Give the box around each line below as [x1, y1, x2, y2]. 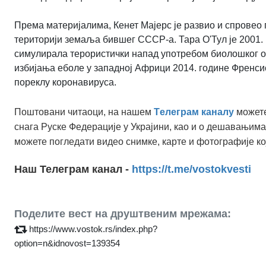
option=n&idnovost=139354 [14, 237, 120, 248]
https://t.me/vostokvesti [132, 163, 251, 175]
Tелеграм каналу [154, 106, 234, 117]
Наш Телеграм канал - [14, 163, 132, 175]
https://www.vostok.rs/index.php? [29, 223, 157, 234]
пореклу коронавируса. [14, 77, 116, 87]
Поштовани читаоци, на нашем [14, 106, 154, 117]
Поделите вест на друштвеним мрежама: [14, 207, 231, 220]
